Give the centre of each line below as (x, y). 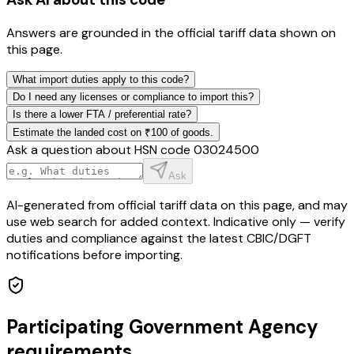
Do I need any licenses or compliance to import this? (133, 96)
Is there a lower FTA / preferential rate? (102, 114)
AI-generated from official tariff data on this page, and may (177, 205)
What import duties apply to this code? (101, 79)
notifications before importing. (94, 254)
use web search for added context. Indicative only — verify (176, 221)
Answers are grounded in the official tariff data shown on (171, 32)
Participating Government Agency (162, 326)
